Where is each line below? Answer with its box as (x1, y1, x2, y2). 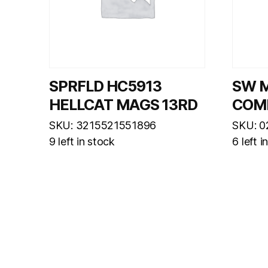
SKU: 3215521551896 (49, 119, 157, 132)
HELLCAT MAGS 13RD (49, 96, 198, 114)
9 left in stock (49, 135, 115, 148)
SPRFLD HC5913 (49, 77, 162, 96)
